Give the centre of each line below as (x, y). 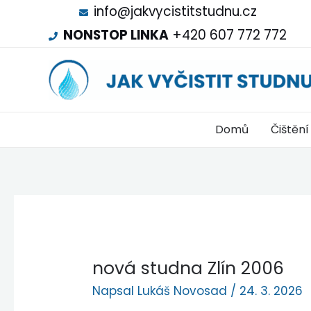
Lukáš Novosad (184, 291)
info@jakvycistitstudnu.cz (175, 11)
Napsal (115, 291)
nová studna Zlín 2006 (188, 268)
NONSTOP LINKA (116, 35)
